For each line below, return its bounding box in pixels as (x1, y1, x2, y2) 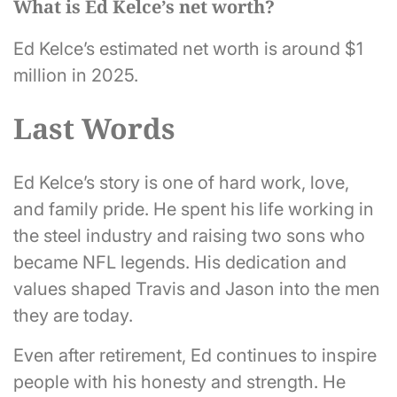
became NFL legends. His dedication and (13, 251, 346, 273)
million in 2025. (13, 64, 138, 86)
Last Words (13, 109, 175, 148)
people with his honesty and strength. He (13, 370, 346, 393)
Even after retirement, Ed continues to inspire (13, 344, 377, 366)
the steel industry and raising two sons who (13, 224, 365, 246)
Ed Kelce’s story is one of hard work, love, (13, 171, 349, 193)
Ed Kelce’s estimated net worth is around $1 (13, 37, 363, 59)
